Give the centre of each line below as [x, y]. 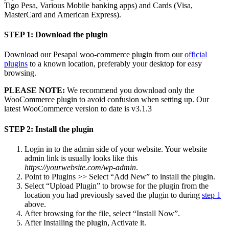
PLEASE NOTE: [35, 90]
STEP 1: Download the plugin [56, 35]
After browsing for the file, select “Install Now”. [102, 213]
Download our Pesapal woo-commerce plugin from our [94, 55]
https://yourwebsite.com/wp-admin [80, 167]
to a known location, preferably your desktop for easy [115, 64]
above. [35, 204]
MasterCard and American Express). [63, 14]
